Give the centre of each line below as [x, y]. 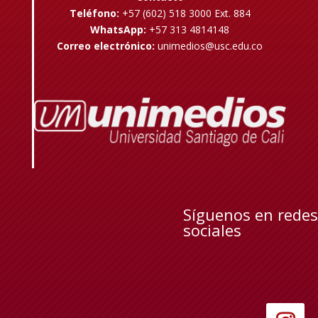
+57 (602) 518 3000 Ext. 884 [185, 13]
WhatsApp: [119, 29]
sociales [212, 230]
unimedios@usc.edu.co [210, 46]
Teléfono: [94, 13]
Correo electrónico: [106, 46]
